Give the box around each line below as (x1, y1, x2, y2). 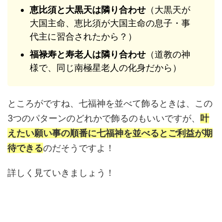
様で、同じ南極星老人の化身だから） (30, 62, 181, 73)
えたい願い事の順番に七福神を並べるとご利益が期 (7, 128, 213, 139)
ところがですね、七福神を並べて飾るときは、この (7, 98, 213, 109)
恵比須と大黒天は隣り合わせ (30, 4, 146, 15)
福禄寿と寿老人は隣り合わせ (30, 49, 146, 59)
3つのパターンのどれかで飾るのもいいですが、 (7, 113, 200, 124)
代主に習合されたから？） (30, 31, 137, 42)
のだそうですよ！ (43, 143, 114, 154)
